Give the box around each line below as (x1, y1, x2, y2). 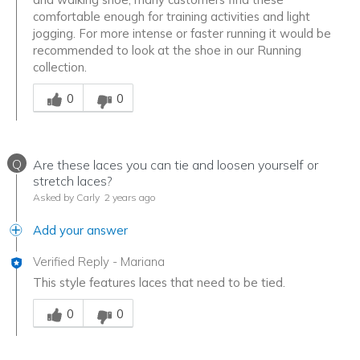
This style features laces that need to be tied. (33, 275, 285, 291)
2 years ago (102, 191, 156, 204)
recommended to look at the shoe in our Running (33, 43, 301, 59)
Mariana (121, 254, 165, 270)
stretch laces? (33, 173, 112, 190)
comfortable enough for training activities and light (33, 9, 310, 25)
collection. (33, 59, 87, 76)
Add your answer (33, 223, 128, 239)
